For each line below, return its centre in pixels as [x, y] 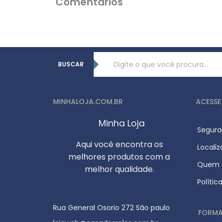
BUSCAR [71, 64]
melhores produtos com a [119, 157]
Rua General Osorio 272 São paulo [111, 208]
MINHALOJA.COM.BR [88, 101]
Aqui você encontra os [119, 144]
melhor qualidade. [119, 169]
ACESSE [208, 101]
